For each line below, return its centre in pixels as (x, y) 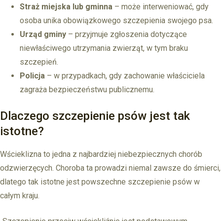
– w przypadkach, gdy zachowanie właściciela (125, 76)
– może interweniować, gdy (161, 7)
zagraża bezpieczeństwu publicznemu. (87, 90)
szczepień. (39, 62)
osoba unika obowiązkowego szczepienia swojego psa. (116, 21)
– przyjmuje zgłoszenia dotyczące (127, 35)
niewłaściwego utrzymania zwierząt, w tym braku (104, 48)
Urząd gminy (43, 35)
